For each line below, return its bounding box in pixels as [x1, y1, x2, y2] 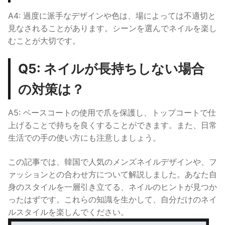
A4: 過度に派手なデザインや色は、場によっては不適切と [8, 10, 216, 21]
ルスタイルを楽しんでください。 [8, 207, 129, 217]
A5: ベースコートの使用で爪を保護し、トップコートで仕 [8, 107, 216, 118]
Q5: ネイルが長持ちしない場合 [18, 61, 204, 77]
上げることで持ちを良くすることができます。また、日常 [8, 120, 217, 131]
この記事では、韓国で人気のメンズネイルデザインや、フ [8, 157, 217, 167]
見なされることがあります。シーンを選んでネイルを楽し [8, 23, 217, 33]
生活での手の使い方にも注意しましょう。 [8, 133, 161, 143]
